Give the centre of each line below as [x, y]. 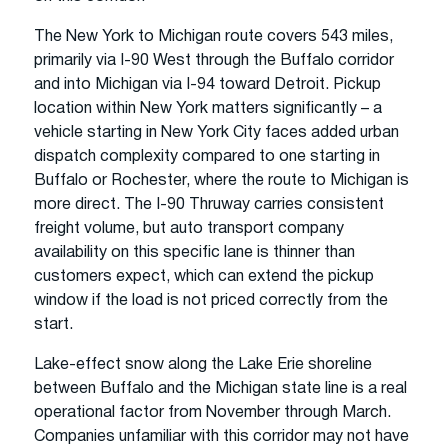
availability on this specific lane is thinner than [194, 252]
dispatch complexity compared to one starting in [207, 156]
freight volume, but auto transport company [189, 228]
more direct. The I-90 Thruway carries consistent [209, 204]
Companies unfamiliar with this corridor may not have [221, 436]
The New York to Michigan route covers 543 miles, [213, 36]
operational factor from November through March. [212, 412]
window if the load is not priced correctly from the [211, 300]
